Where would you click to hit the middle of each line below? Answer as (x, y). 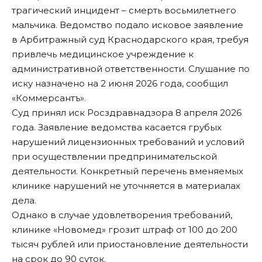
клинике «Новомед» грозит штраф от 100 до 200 (125, 230)
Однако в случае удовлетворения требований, (122, 215)
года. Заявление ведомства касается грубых (117, 127)
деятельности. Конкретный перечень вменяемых (127, 171)
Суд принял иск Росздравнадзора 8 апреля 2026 (127, 113)
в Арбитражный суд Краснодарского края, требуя (130, 40)
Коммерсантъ (48, 98)
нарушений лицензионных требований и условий (128, 142)
